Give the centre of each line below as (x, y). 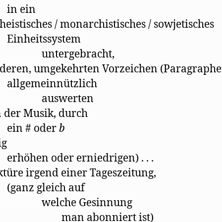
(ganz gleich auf (46, 188)
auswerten (68, 99)
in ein (21, 9)
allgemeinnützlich (52, 84)
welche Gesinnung (87, 203)
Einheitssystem (44, 39)
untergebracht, (78, 54)
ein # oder (33, 128)
